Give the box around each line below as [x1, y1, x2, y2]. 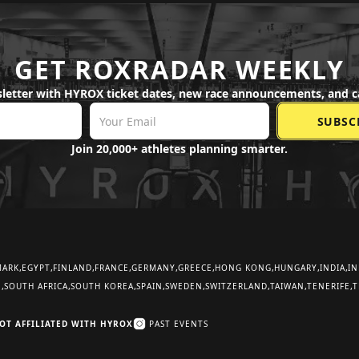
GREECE [178, 262, 212, 273]
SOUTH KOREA [71, 280, 134, 292]
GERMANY [131, 262, 175, 273]
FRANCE [95, 262, 129, 273]
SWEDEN [165, 280, 203, 292]
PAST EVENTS [149, 317, 208, 329]
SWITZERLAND [205, 280, 268, 292]
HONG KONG [215, 262, 272, 273]
